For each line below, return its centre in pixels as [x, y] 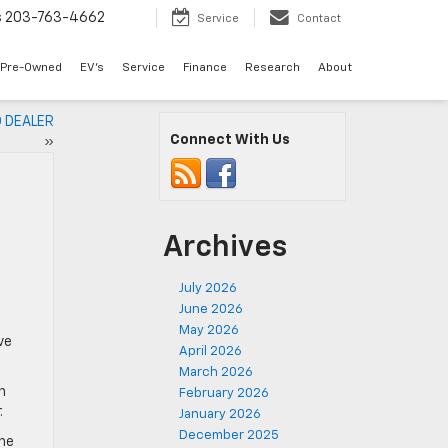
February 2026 [224, 393]
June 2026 [211, 309]
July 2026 [208, 288]
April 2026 [210, 351]
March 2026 [216, 372]
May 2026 [209, 330]
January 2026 [220, 414]
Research [272, 68]
